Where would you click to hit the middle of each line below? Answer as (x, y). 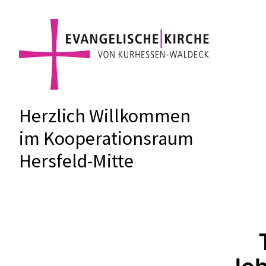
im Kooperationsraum (106, 138)
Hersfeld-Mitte (76, 161)
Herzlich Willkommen (105, 116)
